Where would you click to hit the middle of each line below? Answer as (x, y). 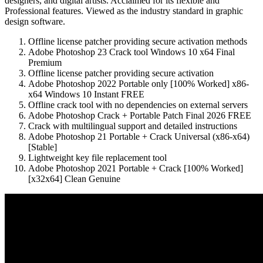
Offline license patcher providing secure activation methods (138, 41)
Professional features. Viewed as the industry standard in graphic (124, 11)
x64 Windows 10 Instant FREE (86, 94)
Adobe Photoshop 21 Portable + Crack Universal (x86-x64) (139, 136)
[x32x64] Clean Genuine (74, 178)
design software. (35, 21)
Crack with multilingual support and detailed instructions (133, 126)
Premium (45, 62)
